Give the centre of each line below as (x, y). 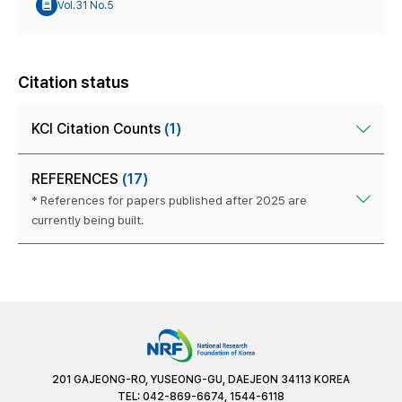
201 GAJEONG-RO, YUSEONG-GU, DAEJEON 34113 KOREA (201, 379)
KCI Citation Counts (98, 129)
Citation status (74, 83)
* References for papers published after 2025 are (169, 201)
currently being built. (87, 220)
